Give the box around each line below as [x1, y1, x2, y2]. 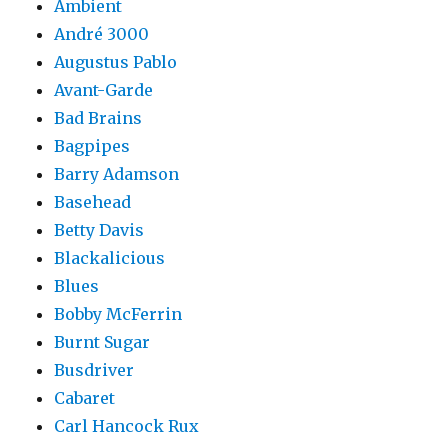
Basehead [54, 192, 132, 213]
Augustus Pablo [54, 52, 178, 73]
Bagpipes [54, 136, 131, 157]
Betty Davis [54, 220, 145, 241]
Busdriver [54, 360, 135, 381]
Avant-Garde [54, 80, 154, 101]
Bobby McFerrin [54, 304, 183, 325]
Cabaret [54, 388, 116, 409]
